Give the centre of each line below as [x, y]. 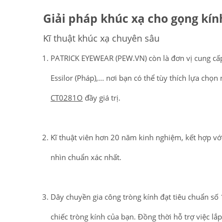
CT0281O [67, 97]
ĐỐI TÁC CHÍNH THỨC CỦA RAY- [155, 206]
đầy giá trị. [102, 97]
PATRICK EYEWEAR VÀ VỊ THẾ [160, 179]
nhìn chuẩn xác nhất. [86, 157]
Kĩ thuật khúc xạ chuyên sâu [101, 38]
